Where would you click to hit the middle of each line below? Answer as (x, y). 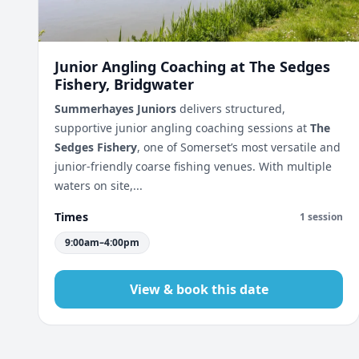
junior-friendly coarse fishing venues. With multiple (193, 166)
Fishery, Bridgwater (124, 84)
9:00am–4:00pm (102, 242)
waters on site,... (99, 186)
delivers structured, (231, 109)
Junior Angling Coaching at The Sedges (192, 67)
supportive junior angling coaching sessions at (182, 128)
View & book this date (199, 289)
